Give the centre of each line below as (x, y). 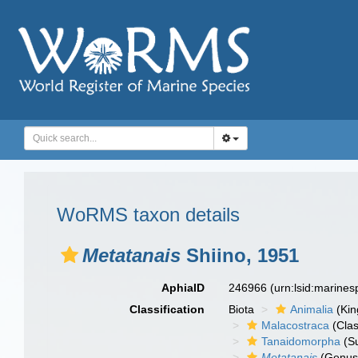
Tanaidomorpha (301, 341)
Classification (167, 309)
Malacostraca (296, 325)
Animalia (312, 309)
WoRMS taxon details (148, 215)
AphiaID (183, 288)
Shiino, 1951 (240, 255)
